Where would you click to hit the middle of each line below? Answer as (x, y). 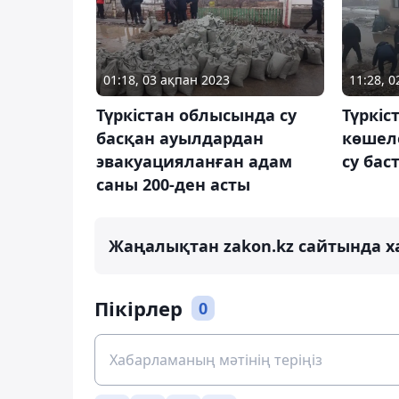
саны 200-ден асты (173, 185)
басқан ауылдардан (180, 138)
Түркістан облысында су (196, 115)
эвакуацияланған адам (194, 162)
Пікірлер (138, 309)
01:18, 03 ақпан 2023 (167, 80)
